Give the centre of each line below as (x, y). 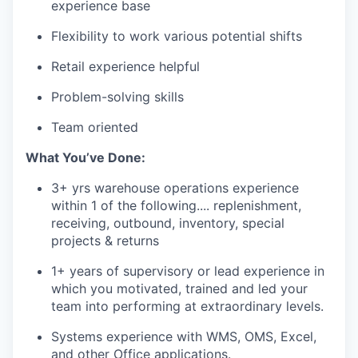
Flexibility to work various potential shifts (177, 36)
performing (147, 306)
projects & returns (105, 241)
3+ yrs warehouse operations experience (175, 188)
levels (303, 306)
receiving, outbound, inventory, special (168, 223)
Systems (77, 336)
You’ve (84, 157)
